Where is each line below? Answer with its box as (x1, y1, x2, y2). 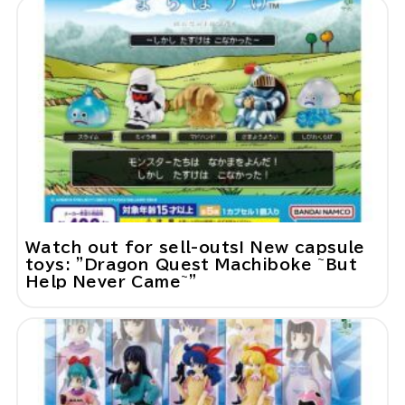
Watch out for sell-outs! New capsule (24, 240, 365, 256)
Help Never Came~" (24, 274, 197, 290)
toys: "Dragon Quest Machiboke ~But (24, 257, 358, 273)
